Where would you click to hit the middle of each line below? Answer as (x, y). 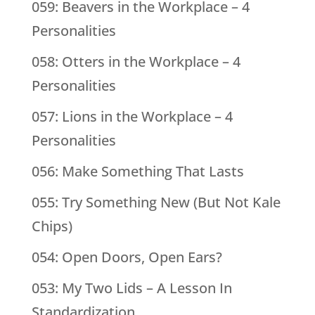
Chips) (52, 226)
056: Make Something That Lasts (137, 172)
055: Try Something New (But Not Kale (156, 202)
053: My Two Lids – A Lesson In (131, 288)
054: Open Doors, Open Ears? (127, 257)
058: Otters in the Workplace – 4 (136, 62)
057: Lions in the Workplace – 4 (132, 117)
